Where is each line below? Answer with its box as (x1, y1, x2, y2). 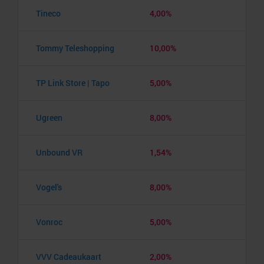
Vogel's (36, 181, 62, 193)
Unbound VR (36, 146, 82, 158)
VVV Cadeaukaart (36, 250, 101, 262)
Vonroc (36, 216, 62, 227)
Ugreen (36, 111, 62, 123)
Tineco (36, 7, 61, 19)
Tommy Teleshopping (36, 42, 114, 54)
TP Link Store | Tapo (36, 77, 110, 88)
